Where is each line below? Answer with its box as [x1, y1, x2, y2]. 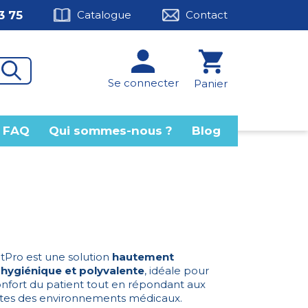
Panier [194, 77, 228, 91]
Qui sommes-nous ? [49, 124, 173, 138]
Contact [186, 8, 228, 22]
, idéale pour [144, 264, 209, 278]
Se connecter [107, 76, 179, 90]
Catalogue [77, 8, 131, 22]
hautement [112, 250, 174, 264]
